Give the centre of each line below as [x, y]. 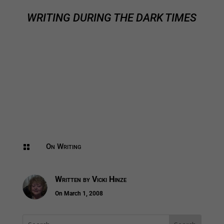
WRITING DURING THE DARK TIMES [112, 18]
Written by [73, 179]
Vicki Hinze [109, 179]
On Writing [63, 147]
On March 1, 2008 [79, 194]
